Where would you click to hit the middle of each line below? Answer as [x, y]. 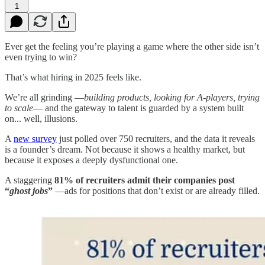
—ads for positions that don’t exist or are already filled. [157, 190]
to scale [19, 108]
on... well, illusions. [41, 118]
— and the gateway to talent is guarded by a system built [138, 108]
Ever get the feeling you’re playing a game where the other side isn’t [132, 46]
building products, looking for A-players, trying [172, 97]
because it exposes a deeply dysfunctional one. [91, 160]
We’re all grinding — [44, 97]
